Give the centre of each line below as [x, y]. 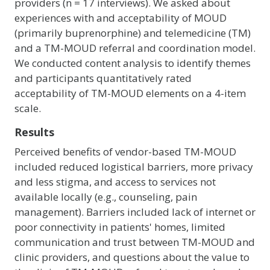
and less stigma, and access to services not [115, 182]
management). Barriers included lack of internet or [135, 212]
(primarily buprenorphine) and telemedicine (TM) [133, 33]
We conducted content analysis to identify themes [133, 63]
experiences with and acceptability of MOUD [121, 18]
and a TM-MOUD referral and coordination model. [135, 48]
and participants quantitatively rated [103, 78]
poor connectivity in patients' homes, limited [120, 227]
